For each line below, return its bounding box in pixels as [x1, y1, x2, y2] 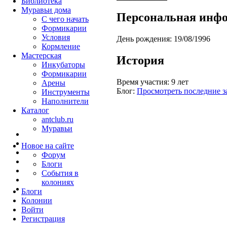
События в [42, 169, 79, 177]
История [117, 53, 164, 67]
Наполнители [42, 97, 89, 105]
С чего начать [42, 15, 89, 23]
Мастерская [21, 51, 61, 60]
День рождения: [117, 34, 172, 43]
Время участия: [117, 77, 169, 86]
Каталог [21, 106, 49, 115]
